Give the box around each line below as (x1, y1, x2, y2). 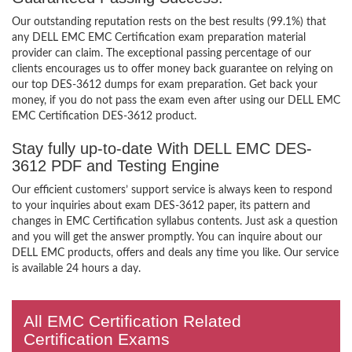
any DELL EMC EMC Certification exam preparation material (12, 32, 306, 43)
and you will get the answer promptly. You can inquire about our (12, 232, 322, 243)
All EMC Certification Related (24, 312, 241, 330)
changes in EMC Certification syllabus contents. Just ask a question (12, 216, 338, 227)
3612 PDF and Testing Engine (12, 157, 219, 174)
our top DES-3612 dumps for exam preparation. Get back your (12, 79, 317, 90)
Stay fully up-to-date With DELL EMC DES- (12, 140, 312, 157)
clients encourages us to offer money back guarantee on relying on (12, 64, 333, 75)
